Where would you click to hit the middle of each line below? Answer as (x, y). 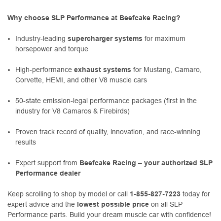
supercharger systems (105, 38)
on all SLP (166, 204)
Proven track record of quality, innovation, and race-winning (108, 131)
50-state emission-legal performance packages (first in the (106, 100)
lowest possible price (113, 204)
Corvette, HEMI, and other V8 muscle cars (81, 80)
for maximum (164, 38)
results (26, 142)
